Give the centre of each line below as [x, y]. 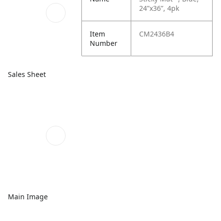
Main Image [28, 196]
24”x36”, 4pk [159, 8]
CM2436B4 [157, 34]
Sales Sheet [27, 74]
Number [104, 43]
